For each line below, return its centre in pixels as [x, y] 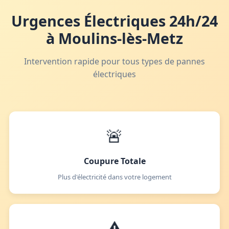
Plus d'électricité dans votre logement [114, 177]
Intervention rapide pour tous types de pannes [114, 61]
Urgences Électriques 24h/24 [114, 21]
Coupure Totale [114, 161]
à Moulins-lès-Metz [114, 38]
